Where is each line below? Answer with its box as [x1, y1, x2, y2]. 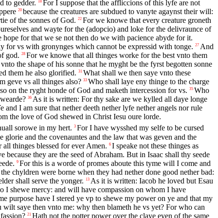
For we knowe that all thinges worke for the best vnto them [26, 51, 207, 59]
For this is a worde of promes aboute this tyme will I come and [19, 159, 211, 167]
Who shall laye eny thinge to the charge [88, 77, 209, 86]
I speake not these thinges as [112, 141, 199, 150]
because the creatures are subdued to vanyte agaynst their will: [23, 7, 213, 16]
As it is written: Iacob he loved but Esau [91, 176, 213, 185]
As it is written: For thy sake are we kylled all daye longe [33, 94, 207, 103]
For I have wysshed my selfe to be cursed [77, 123, 204, 132]
